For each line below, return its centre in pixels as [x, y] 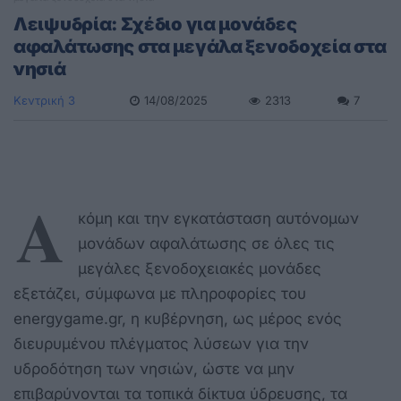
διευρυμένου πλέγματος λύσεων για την [161, 343]
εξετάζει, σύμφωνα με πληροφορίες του [160, 293]
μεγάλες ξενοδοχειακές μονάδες [200, 268]
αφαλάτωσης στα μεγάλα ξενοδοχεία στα [200, 46]
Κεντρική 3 [44, 100]
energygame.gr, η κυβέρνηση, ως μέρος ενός [178, 318]
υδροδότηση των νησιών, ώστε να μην [154, 368]
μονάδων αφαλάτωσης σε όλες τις [206, 243]
